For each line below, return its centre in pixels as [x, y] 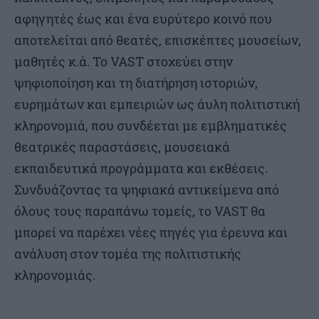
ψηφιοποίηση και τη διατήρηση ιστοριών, [136, 82]
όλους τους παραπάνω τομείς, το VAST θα [140, 210]
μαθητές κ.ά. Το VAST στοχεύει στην [124, 61]
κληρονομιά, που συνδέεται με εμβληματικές [151, 125]
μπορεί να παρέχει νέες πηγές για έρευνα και [151, 232]
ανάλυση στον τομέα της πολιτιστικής [128, 253]
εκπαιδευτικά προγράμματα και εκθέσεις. [141, 168]
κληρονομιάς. [55, 274]
